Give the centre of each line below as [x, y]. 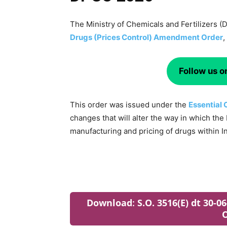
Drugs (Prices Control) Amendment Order [146, 37]
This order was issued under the [129, 105]
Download [109, 203]
